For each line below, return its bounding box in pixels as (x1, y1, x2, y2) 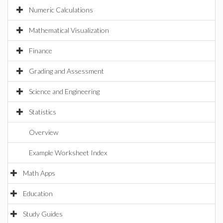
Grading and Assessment (29, 67, 104, 75)
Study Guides (23, 210, 63, 218)
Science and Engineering (29, 87, 100, 96)
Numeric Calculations (29, 5, 93, 14)
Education (23, 189, 53, 198)
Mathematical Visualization (29, 26, 109, 34)
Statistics (29, 108, 56, 116)
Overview (29, 128, 58, 136)
